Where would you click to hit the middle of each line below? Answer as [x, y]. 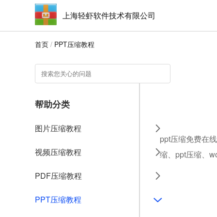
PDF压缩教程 [58, 176]
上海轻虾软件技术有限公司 [109, 15]
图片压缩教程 [58, 128]
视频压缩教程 [58, 152]
